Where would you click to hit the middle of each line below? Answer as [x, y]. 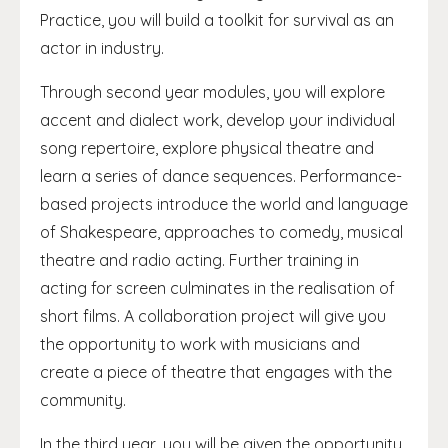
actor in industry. [102, 48]
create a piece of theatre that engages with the [216, 372]
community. [83, 400]
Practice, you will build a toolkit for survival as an [217, 20]
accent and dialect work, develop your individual [217, 120]
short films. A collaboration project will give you [213, 316]
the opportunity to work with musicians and [200, 344]
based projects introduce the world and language [224, 204]
